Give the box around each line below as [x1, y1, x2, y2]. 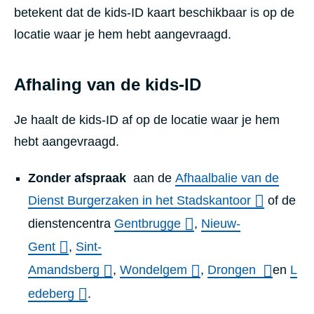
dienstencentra [28, 216, 114, 231]
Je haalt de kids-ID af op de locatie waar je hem [14, 112, 280, 127]
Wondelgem [120, 263, 187, 278]
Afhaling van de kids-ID [14, 74, 201, 94]
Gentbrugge [114, 216, 181, 231]
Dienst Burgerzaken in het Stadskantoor [28, 193, 251, 207]
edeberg [28, 286, 74, 301]
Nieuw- [201, 216, 240, 231]
